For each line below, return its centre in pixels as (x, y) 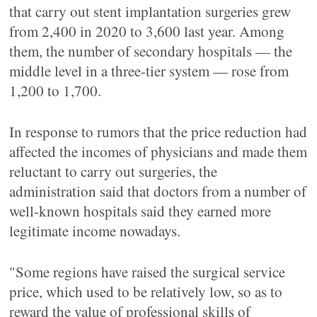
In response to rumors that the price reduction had (158, 132)
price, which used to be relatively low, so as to (146, 292)
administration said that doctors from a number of (158, 191)
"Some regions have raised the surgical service (148, 272)
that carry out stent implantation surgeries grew (150, 11)
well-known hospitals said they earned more (140, 211)
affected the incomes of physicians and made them (158, 151)
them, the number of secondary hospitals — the (151, 51)
